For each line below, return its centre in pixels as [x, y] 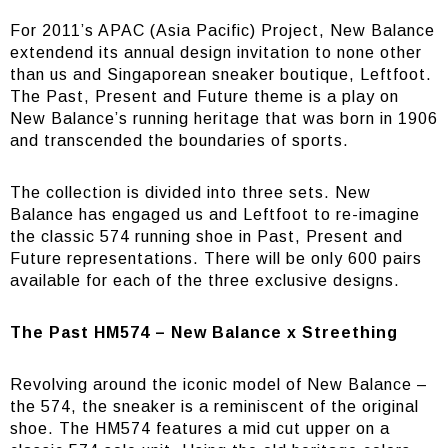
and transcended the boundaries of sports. [179, 140]
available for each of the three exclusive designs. [205, 280]
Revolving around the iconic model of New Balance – [219, 384]
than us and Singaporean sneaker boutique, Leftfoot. [221, 74]
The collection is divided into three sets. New [190, 192]
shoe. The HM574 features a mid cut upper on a [200, 428]
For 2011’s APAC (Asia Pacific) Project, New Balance [222, 30]
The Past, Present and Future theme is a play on [204, 96]
